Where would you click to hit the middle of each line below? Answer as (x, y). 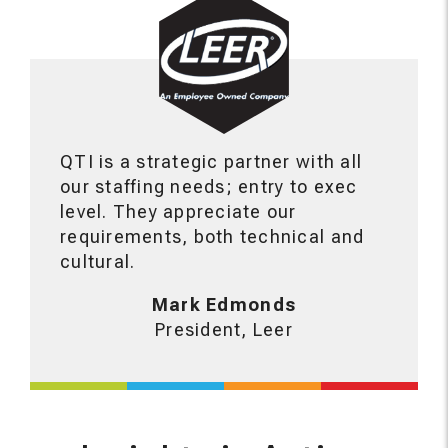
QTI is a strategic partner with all (211, 161)
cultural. (98, 261)
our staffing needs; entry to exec (209, 186)
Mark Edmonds (224, 304)
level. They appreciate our (178, 211)
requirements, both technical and (212, 236)
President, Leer (224, 329)
